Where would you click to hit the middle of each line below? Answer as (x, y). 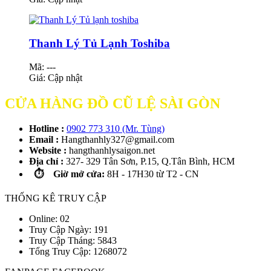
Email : (44, 140)
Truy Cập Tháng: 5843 (73, 241)
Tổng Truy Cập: (61, 252)
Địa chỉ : (46, 162)
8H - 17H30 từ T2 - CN (152, 174)
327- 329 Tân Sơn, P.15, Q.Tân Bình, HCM (149, 162)
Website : (49, 151)
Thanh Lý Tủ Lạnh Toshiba (100, 43)
